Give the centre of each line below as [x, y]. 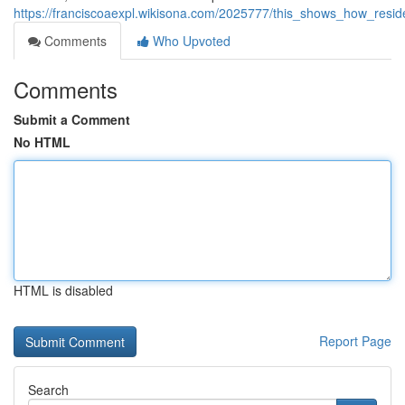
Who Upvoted [190, 41]
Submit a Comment [72, 119]
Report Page [355, 341]
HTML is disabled [63, 290]
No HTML [42, 142]
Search [48, 390]
